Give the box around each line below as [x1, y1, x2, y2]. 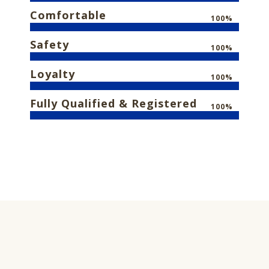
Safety [30, 37, 69, 52]
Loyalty [30, 67, 75, 81]
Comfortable [30, 8, 106, 22]
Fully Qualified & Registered [30, 96, 197, 110]
